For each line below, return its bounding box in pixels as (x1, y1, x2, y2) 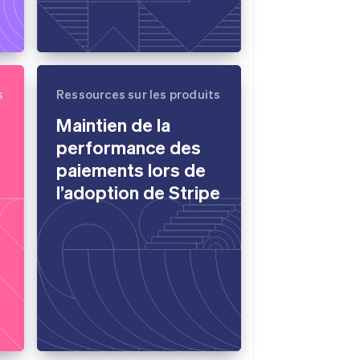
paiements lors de (56, 157, 206, 181)
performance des (56, 135, 201, 158)
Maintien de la (56, 112, 170, 136)
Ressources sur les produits (56, 86, 221, 102)
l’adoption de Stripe (56, 180, 220, 203)
